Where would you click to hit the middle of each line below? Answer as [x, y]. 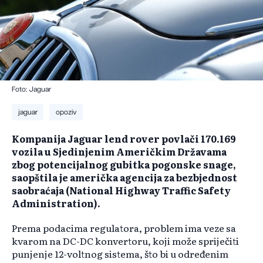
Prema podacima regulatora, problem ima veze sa [124, 228]
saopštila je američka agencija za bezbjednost [124, 178]
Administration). [56, 203]
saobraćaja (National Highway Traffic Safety [121, 190]
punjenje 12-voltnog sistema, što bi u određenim [120, 254]
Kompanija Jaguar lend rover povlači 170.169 [124, 139]
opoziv [66, 112]
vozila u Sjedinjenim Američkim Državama [119, 152]
